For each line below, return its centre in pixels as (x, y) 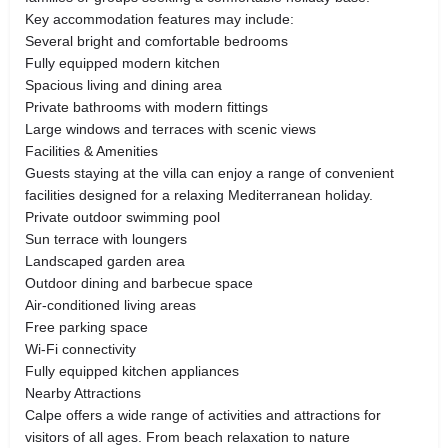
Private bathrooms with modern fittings (146, 106)
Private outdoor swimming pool (122, 216)
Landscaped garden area (105, 260)
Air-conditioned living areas (110, 304)
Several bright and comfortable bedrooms (156, 40)
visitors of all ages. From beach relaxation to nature (187, 436)
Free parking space (86, 326)
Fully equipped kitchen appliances (132, 370)
